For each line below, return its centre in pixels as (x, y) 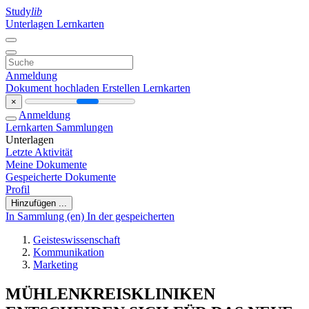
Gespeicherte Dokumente (61, 177)
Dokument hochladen (54, 88)
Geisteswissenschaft (77, 240)
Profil (18, 189)
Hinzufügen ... (39, 203)
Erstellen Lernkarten (146, 88)
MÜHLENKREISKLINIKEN (110, 293)
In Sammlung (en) (46, 216)
